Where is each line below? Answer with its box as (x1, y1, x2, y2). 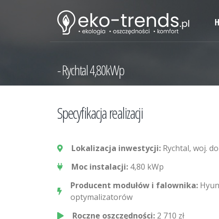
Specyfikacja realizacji (57, 103, 143, 123)
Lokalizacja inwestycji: (71, 143, 161, 153)
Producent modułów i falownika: (70, 180, 200, 191)
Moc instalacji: (71, 161, 130, 172)
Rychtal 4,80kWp (62, 61, 124, 79)
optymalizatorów (70, 192, 132, 202)
